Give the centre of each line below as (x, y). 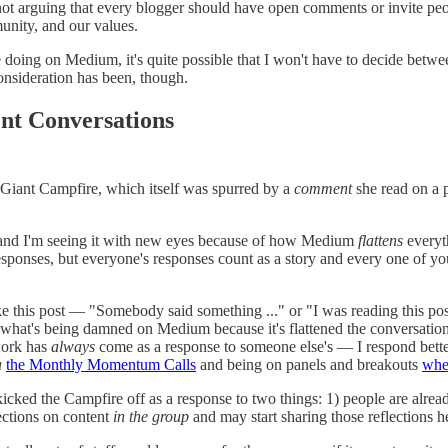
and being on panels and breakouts (309, 365)
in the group (151, 417)
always (73, 347)
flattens (380, 241)
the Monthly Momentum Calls (101, 365)
